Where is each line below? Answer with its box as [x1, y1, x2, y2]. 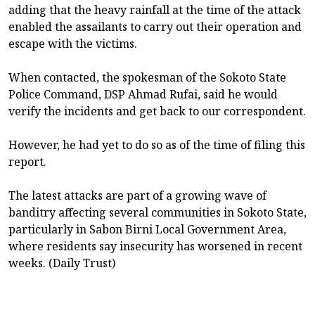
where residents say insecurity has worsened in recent [8, 238, 302, 254]
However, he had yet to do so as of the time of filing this [8, 136, 305, 153]
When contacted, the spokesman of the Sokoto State [8, 69, 286, 85]
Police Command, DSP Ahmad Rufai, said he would [8, 86, 278, 102]
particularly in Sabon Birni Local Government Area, [8, 221, 286, 237]
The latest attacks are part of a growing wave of [8, 187, 266, 203]
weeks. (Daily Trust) [8, 255, 115, 271]
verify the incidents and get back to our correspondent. [8, 103, 306, 119]
